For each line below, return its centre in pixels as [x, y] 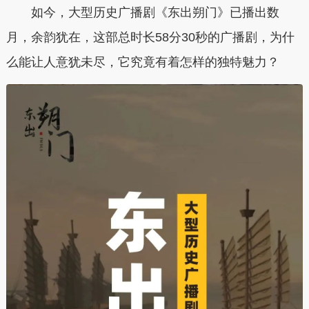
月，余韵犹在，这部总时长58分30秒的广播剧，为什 [150, 37]
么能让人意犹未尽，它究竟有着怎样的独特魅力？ [142, 62]
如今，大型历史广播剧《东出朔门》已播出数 [155, 12]
